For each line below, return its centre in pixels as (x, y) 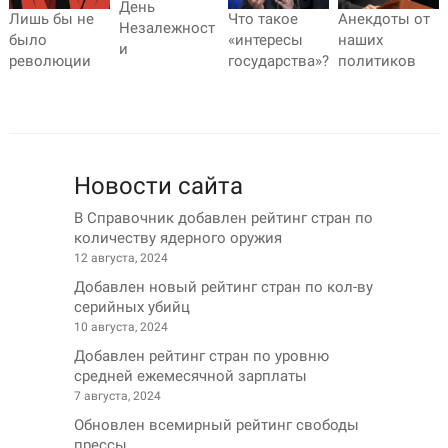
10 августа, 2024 (121, 327)
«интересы (266, 39)
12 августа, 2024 (121, 258)
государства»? (279, 60)
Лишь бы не (51, 18)
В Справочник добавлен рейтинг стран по (223, 218)
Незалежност (166, 27)
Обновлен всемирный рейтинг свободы (216, 425)
